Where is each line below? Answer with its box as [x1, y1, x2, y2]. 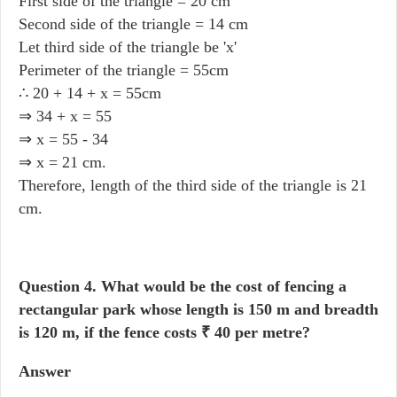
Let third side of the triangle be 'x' [19, 38, 237, 56]
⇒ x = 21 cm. [19, 153, 106, 171]
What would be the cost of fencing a [97, 277, 346, 295]
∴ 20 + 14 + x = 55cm [19, 84, 161, 102]
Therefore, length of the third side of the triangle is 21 [19, 176, 367, 194]
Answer [19, 362, 71, 380]
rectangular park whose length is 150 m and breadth [19, 300, 378, 318]
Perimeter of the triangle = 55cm [19, 61, 229, 79]
